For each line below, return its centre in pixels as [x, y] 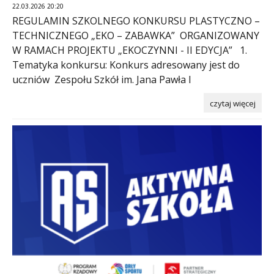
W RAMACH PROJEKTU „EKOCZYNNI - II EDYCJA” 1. [130, 50]
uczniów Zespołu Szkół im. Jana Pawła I [102, 79]
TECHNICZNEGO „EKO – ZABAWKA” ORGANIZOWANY [136, 35]
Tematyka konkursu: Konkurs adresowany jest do [126, 65]
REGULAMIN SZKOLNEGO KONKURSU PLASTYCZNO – [136, 20]
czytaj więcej [233, 103]
